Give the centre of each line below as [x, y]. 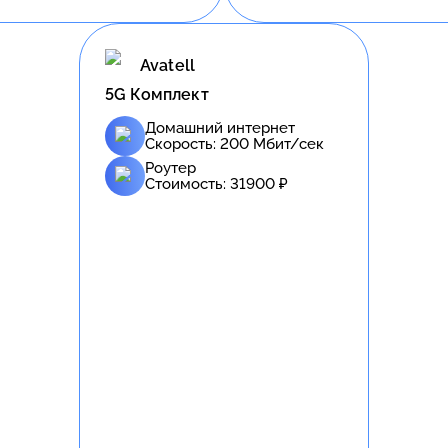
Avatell [168, 66]
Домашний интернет [220, 127]
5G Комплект [157, 94]
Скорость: [182, 143]
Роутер [170, 167]
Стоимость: [187, 183]
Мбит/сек [286, 143]
